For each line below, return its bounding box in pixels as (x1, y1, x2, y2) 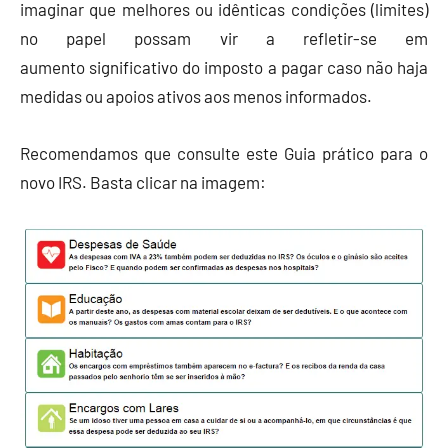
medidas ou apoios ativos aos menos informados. (20, 86, 372, 107)
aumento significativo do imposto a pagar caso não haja (20, 57, 428, 78)
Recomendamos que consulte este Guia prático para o (20, 143, 428, 164)
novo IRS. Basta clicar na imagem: (20, 172, 266, 193)
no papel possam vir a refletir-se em (20, 28, 428, 49)
